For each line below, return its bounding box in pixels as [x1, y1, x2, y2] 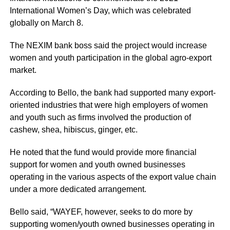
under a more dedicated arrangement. [9, 184, 146, 194]
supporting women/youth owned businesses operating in [9, 219, 215, 228]
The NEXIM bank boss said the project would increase [9, 41, 207, 50]
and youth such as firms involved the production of [9, 112, 191, 122]
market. [9, 65, 36, 74]
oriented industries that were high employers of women [9, 100, 208, 109]
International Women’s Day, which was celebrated [9, 6, 191, 15]
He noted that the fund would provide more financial [9, 147, 197, 157]
